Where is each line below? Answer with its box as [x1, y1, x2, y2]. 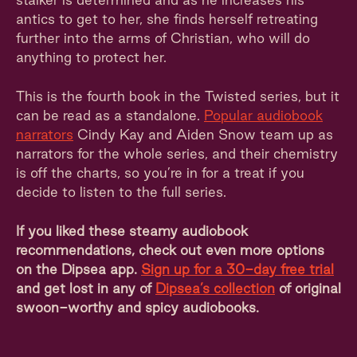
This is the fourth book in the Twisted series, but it [16, 88, 339, 104]
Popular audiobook [204, 108, 323, 123]
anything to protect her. [16, 49, 167, 65]
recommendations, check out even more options [16, 242, 324, 257]
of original [275, 280, 341, 296]
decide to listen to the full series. [16, 184, 226, 199]
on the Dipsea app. [16, 261, 141, 277]
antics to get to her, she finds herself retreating [16, 11, 318, 26]
